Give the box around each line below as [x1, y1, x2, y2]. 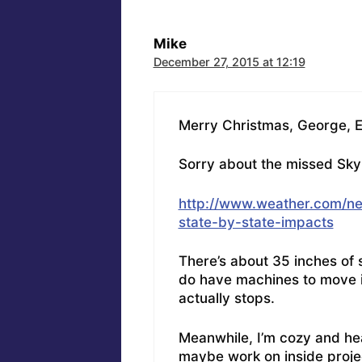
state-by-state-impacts [178, 213, 334, 230]
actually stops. [178, 290, 275, 307]
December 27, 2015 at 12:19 [153, 55, 305, 69]
